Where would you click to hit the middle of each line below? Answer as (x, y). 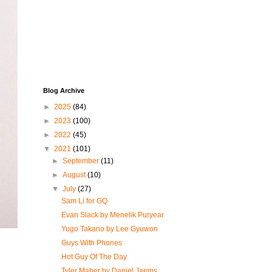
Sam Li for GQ (84, 201)
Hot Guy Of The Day (94, 257)
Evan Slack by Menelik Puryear (112, 215)
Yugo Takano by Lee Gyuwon (109, 229)
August (75, 175)
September (82, 161)
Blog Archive (64, 90)
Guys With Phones (91, 243)
